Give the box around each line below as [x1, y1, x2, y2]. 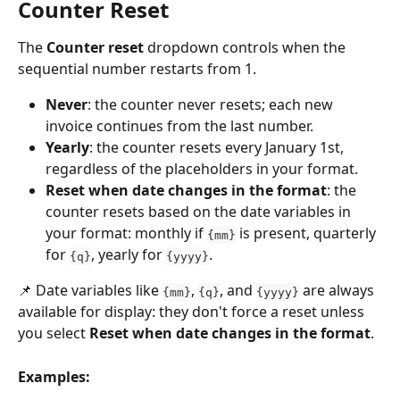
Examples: [18, 366, 90, 387]
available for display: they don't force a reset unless [18, 302, 368, 322]
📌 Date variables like [18, 280, 162, 301]
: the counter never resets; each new [87, 95, 337, 115]
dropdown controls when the [144, 37, 349, 58]
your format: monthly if [46, 223, 207, 244]
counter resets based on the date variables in [46, 202, 354, 222]
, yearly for [91, 245, 166, 265]
